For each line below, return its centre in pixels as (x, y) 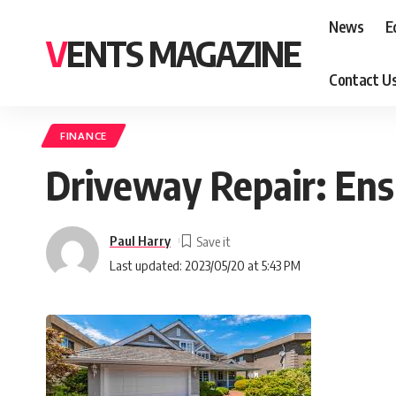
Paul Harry (140, 240)
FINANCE (84, 136)
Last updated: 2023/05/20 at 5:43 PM (205, 265)
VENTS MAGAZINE (183, 53)
